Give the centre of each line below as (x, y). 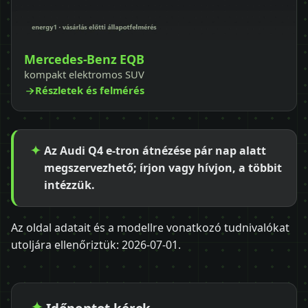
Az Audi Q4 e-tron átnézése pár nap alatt (155, 151)
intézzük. (69, 185)
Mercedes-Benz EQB (84, 59)
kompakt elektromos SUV (84, 75)
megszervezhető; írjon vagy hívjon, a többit (163, 168)
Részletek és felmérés (90, 90)
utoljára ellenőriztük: (66, 245)
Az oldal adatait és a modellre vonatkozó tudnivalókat (150, 228)
